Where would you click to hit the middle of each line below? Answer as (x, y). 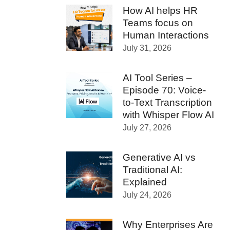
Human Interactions (166, 35)
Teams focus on (158, 23)
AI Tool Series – (157, 78)
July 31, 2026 (147, 48)
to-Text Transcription (167, 102)
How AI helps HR (160, 11)
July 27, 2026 (147, 128)
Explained (145, 182)
